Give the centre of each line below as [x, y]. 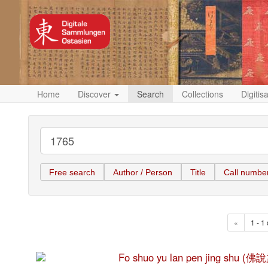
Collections [202, 94]
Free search [72, 172]
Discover [95, 94]
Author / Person [143, 172]
